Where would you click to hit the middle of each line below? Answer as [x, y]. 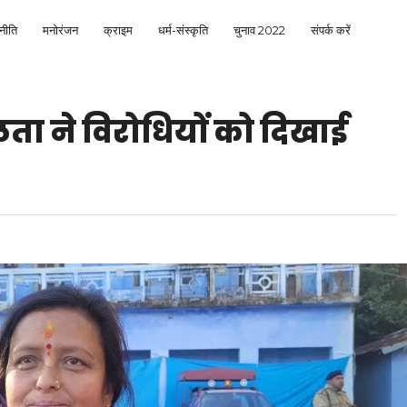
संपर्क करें [331, 30]
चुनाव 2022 [259, 30]
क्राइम [118, 30]
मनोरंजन [60, 30]
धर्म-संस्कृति [183, 30]
